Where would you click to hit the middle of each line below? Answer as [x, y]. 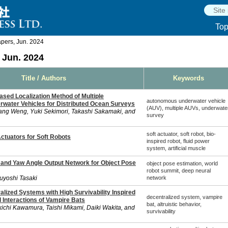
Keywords [189, 78]
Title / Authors [44, 78]
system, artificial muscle [176, 148]
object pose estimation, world [182, 163]
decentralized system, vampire [184, 197]
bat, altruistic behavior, [174, 204]
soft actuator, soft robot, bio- [181, 134]
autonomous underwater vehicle [186, 101]
